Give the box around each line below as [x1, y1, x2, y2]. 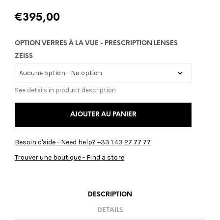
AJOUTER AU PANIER [70, 111, 137, 118]
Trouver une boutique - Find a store [15, 153, 124, 162]
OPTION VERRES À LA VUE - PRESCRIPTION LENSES [15, 40, 178, 47]
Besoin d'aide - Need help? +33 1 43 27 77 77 [15, 137, 151, 146]
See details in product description [15, 86, 116, 94]
